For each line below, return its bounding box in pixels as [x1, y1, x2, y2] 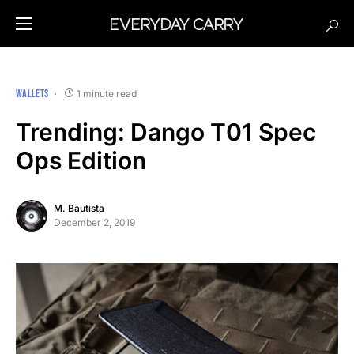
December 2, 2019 [54, 217, 135, 228]
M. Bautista [54, 202, 104, 214]
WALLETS [16, 87, 49, 100]
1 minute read [77, 87, 137, 100]
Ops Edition [16, 146, 146, 175]
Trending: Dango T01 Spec [16, 118, 316, 146]
